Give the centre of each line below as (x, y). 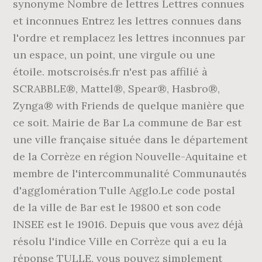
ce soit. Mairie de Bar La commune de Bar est (127, 123)
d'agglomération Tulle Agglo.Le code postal (124, 190)
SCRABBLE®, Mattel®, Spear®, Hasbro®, (117, 89)
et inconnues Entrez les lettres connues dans (127, 21)
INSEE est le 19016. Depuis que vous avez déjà (128, 224)
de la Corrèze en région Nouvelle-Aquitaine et (130, 156)
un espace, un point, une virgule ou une (114, 55)
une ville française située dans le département (131, 139)
